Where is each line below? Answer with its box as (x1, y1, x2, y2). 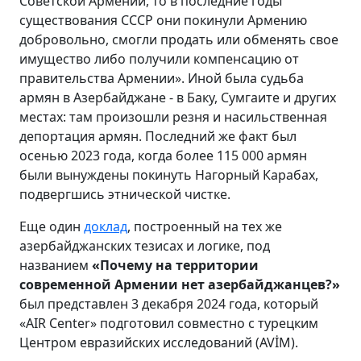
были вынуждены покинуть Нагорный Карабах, (19, 165, 318, 184)
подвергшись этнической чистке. (19, 185, 230, 203)
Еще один (19, 217, 84, 235)
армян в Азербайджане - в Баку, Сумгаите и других (19, 88, 336, 106)
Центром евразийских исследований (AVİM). (19, 333, 298, 351)
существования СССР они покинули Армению (19, 10, 307, 29)
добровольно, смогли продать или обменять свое (19, 30, 338, 48)
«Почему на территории (92, 255, 259, 274)
